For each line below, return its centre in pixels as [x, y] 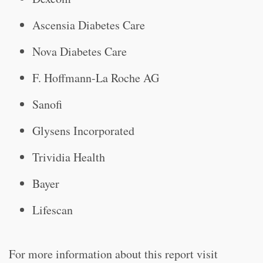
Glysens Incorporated [83, 131]
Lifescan [53, 210]
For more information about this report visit [113, 254]
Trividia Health [69, 157]
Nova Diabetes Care [80, 51]
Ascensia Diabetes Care [89, 25]
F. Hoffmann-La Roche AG [96, 78]
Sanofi [47, 104]
